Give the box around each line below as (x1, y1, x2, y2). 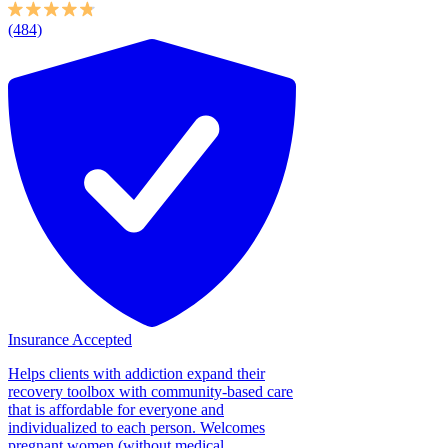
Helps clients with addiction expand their (8, 364, 265, 382)
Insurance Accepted (8, 330, 132, 348)
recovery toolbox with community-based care (8, 382, 293, 400)
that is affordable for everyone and (8, 400, 224, 418)
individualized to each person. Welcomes (8, 418, 265, 436)
